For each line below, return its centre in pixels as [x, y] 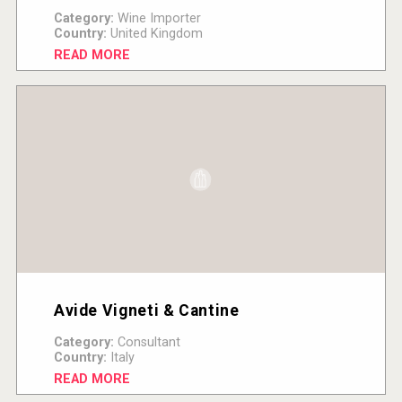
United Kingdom [154, 34]
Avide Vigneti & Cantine [146, 311]
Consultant [147, 343]
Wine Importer [157, 19]
